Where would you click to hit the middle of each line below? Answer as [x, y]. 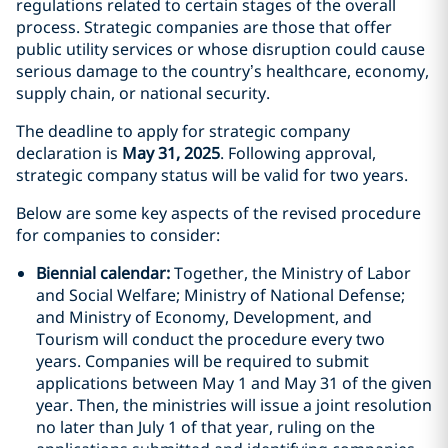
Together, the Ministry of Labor [292, 273]
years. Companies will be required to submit [202, 361]
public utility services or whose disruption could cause [220, 49]
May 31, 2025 [171, 153]
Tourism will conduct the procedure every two [210, 339]
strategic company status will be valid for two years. [212, 175]
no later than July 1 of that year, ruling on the [205, 427]
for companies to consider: [118, 235]
